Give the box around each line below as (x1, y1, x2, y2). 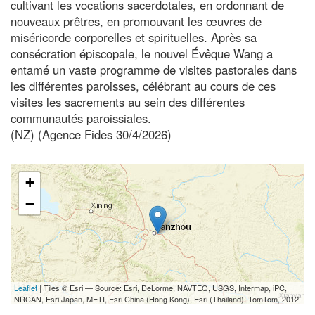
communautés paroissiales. (11, 109, 151, 127)
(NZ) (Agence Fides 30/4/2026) (11, 125, 172, 143)
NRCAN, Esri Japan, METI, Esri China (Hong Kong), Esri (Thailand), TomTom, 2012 (14, 292, 299, 304)
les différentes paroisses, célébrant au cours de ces (11, 77, 276, 94)
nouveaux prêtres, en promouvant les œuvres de (11, 12, 262, 30)
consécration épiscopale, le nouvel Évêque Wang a (11, 44, 273, 62)
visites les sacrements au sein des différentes (11, 93, 245, 110)
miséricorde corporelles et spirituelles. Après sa (11, 28, 257, 46)
